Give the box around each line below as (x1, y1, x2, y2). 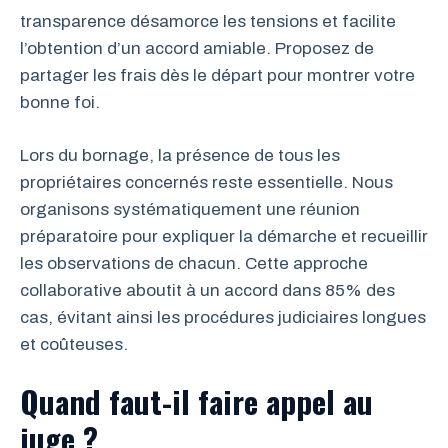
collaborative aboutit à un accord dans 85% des (20, 280, 395, 300)
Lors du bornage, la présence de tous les (20, 145, 340, 165)
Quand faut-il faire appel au (20, 378, 373, 424)
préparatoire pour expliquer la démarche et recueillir (20, 226, 428, 246)
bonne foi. (20, 93, 100, 112)
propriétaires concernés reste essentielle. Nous (20, 172, 393, 192)
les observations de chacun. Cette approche (20, 253, 368, 273)
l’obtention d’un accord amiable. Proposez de (20, 39, 374, 58)
